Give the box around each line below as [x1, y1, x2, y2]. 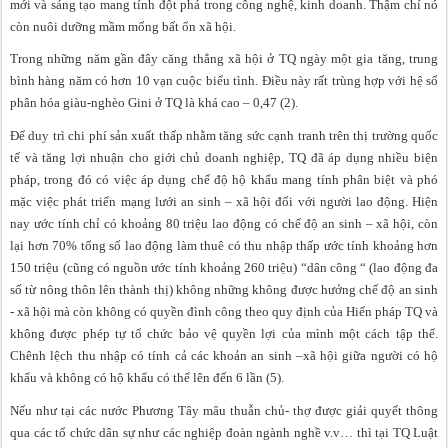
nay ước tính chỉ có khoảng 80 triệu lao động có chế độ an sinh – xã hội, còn [10, 215, 438, 231]
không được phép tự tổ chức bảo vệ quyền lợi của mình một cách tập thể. [10, 325, 438, 341]
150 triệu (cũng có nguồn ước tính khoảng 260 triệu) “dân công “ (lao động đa [10, 259, 438, 275]
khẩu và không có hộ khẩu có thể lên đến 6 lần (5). [10, 369, 284, 385]
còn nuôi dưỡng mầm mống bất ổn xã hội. [10, 18, 236, 34]
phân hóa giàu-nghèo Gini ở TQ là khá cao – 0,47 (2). [10, 95, 298, 111]
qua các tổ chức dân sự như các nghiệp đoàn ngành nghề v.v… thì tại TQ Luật [10, 424, 438, 440]
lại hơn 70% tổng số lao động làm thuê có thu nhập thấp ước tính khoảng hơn [10, 237, 438, 253]
